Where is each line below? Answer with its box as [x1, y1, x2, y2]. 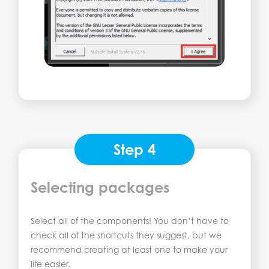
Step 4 [113, 141, 156, 159]
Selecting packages [31, 178, 170, 197]
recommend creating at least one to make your [31, 244, 228, 255]
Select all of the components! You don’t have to [31, 216, 229, 226]
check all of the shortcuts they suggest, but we [31, 230, 222, 241]
